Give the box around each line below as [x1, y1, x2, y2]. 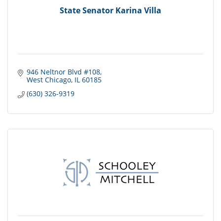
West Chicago [26, 75, 71, 85]
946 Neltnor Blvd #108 [26, 67, 100, 77]
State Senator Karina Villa [60, 4, 161, 16]
